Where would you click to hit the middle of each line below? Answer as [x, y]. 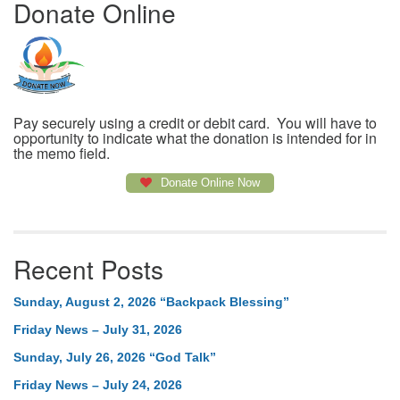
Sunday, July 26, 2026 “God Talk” [115, 358]
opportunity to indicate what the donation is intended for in [195, 138]
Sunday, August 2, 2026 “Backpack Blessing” [151, 302]
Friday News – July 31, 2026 [98, 330]
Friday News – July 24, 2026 [98, 385]
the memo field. [62, 154]
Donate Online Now [209, 183]
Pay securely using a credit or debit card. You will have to [195, 123]
